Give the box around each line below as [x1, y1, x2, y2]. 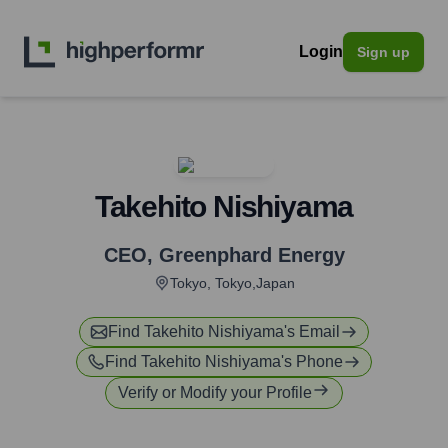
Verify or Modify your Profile [118, 384, 312, 401]
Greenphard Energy [158, 244, 345, 266]
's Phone [281, 353, 343, 370]
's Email [284, 323, 340, 340]
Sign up [357, 44, 410, 60]
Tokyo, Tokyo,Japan [169, 275, 295, 291]
